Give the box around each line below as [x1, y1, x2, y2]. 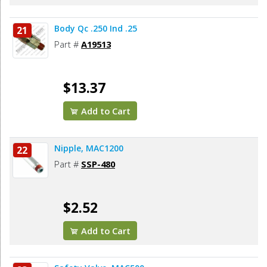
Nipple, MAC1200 [54, 142, 123, 154]
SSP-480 [81, 158, 115, 170]
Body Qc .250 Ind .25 [54, 23, 137, 35]
